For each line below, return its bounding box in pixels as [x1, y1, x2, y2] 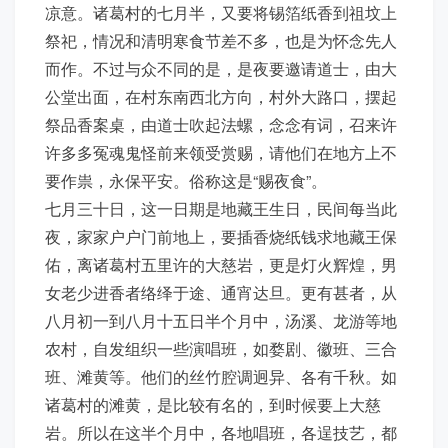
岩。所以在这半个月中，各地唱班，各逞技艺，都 [45, 421, 397, 444]
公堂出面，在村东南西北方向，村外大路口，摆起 [45, 85, 397, 108]
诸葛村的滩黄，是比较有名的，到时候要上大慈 [45, 393, 381, 416]
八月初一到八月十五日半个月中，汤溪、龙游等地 [45, 309, 397, 332]
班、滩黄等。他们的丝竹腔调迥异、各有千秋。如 [45, 365, 397, 388]
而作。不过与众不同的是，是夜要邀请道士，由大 [45, 57, 397, 80]
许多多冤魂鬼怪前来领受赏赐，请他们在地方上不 [45, 141, 397, 164]
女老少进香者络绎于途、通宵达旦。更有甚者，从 [45, 281, 397, 304]
